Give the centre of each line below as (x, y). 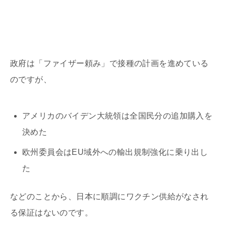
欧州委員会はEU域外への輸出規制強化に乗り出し (115, 152)
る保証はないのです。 (51, 213)
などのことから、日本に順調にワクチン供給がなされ (109, 197)
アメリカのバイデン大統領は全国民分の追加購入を (118, 116)
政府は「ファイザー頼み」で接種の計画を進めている (109, 64)
